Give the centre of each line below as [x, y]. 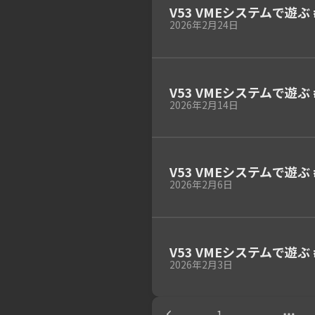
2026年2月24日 [204, 25]
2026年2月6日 [201, 184]
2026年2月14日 [204, 104]
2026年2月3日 [201, 264]
